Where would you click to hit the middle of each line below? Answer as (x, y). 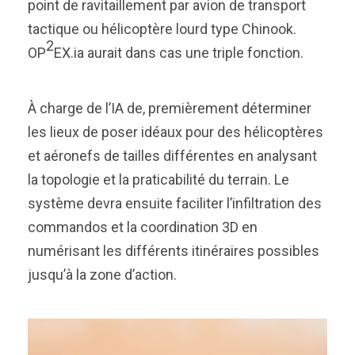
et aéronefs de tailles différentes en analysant (172, 156)
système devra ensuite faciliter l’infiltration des (175, 203)
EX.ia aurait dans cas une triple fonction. (179, 53)
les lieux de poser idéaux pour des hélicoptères (176, 132)
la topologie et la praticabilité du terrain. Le (158, 179)
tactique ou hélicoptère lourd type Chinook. (162, 29)
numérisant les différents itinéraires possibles (174, 251)
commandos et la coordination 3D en (143, 227)
